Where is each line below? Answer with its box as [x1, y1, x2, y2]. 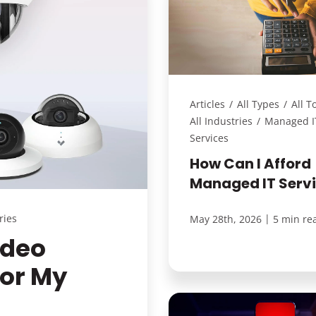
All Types [237, 97, 279, 111]
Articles [190, 97, 225, 111]
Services [190, 130, 229, 145]
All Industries [190, 114, 253, 128]
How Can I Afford [190, 153, 311, 174]
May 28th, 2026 [190, 212, 262, 226]
